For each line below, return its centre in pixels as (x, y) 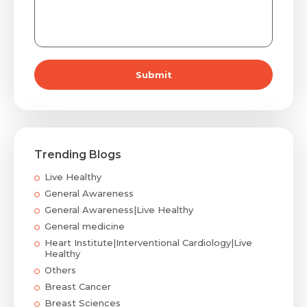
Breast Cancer (78, 286)
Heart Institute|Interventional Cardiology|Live (148, 243)
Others (60, 270)
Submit (153, 75)
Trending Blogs (78, 155)
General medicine (85, 226)
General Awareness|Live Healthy (119, 210)
